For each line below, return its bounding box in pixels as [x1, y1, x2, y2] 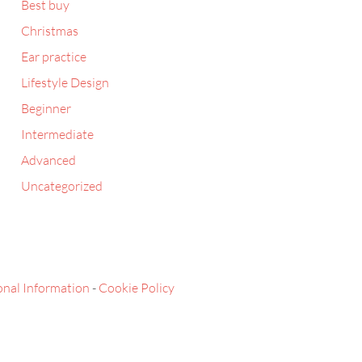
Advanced [21, 152, 76, 168]
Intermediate [21, 126, 94, 142]
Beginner [21, 100, 71, 116]
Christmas [21, 23, 78, 39]
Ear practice [21, 48, 86, 65]
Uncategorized [21, 178, 103, 194]
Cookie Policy [99, 280, 175, 296]
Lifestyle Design [21, 74, 109, 90]
